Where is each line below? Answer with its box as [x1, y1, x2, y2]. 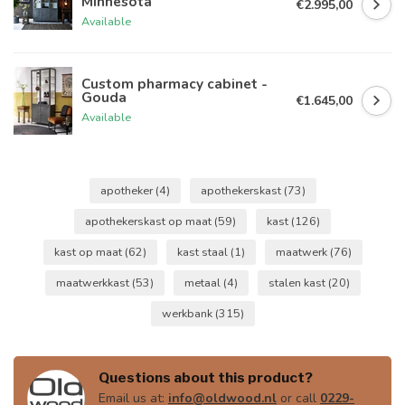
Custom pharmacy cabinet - [81, 73, 268, 93]
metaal [184, 275, 223, 291]
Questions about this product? [99, 369, 313, 387]
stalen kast [268, 275, 328, 291]
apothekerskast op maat [85, 213, 214, 230]
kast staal [176, 244, 231, 260]
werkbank [161, 306, 215, 322]
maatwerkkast [55, 275, 132, 291]
